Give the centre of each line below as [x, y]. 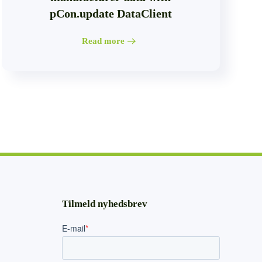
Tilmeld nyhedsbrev [105, 204]
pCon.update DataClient [111, 13]
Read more [104, 41]
